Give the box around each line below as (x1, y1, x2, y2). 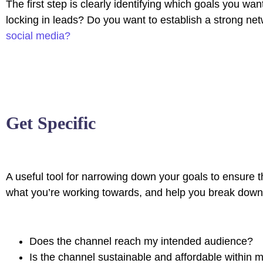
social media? (6, 30, 70, 42)
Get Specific (6, 113, 96, 133)
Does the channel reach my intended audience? (29, 235, 253, 247)
